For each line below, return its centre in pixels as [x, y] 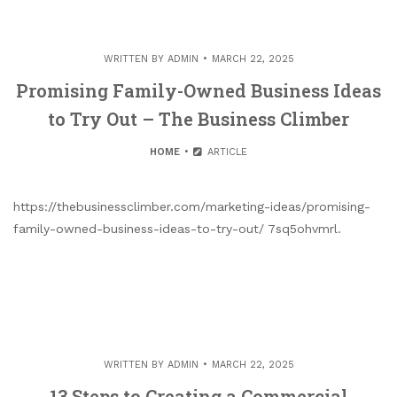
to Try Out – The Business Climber [198, 119]
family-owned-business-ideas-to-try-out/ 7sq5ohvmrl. [177, 229]
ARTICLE [225, 152]
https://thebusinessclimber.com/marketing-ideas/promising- [192, 207]
